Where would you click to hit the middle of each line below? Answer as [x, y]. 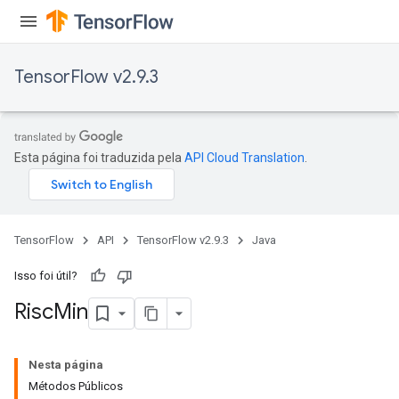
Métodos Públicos [76, 386]
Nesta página [66, 365]
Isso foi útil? [46, 276]
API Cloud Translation [244, 158]
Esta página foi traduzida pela [99, 158]
